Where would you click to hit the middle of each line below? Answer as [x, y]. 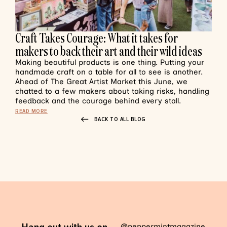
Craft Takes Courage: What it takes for [97, 38]
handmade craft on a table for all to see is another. [109, 72]
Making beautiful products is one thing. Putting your [110, 62]
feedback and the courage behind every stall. [98, 101]
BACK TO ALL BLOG [120, 119]
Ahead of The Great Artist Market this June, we [101, 82]
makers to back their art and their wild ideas [109, 51]
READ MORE [31, 111]
